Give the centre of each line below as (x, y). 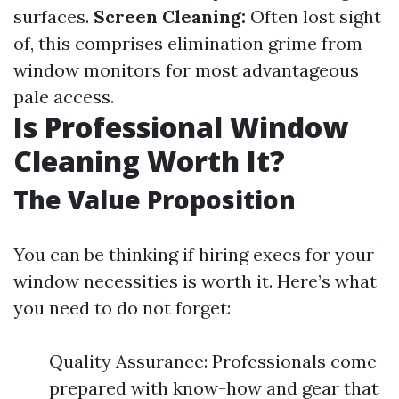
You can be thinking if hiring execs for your (194, 254)
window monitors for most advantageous (186, 70)
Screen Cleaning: (170, 16)
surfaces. (53, 16)
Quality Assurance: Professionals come (213, 361)
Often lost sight (313, 16)
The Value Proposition (155, 199)
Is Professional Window (181, 127)
